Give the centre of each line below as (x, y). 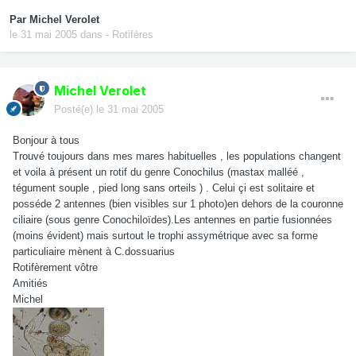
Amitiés (30, 284)
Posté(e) (75, 110)
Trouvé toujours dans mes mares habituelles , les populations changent (177, 157)
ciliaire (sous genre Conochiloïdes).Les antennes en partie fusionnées (172, 220)
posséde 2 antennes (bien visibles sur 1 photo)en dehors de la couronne (178, 204)
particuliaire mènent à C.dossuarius (94, 252)
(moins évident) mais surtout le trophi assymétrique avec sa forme (165, 236)
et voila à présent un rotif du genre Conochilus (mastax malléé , (159, 172)
